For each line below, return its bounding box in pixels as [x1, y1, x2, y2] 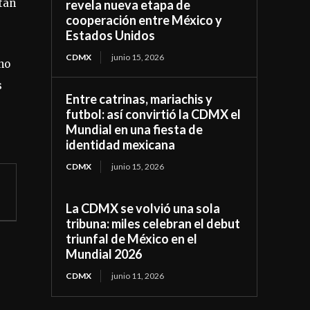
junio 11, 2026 [111, 270, 165, 281]
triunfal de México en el [66, 230, 198, 246]
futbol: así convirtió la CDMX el [66, 106, 241, 122]
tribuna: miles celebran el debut [66, 215, 241, 231]
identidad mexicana [66, 136, 176, 152]
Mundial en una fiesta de [66, 121, 203, 137]
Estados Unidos [66, 27, 156, 43]
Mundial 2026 [66, 246, 143, 262]
